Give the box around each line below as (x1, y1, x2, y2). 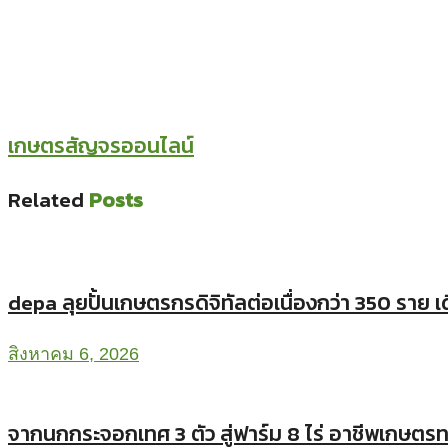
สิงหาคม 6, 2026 (8, 344, 139, 365)
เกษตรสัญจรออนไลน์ (8, 130, 194, 162)
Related (8, 184, 84, 216)
